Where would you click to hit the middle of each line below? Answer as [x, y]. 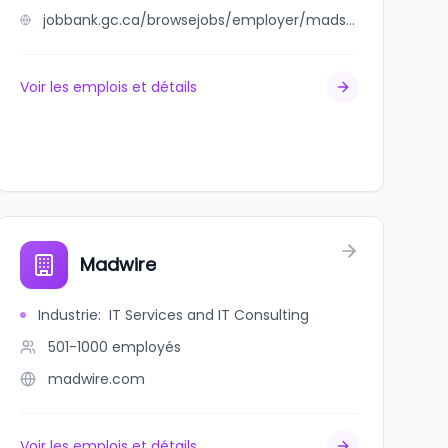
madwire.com [96, 379]
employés [146, 347]
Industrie [67, 315]
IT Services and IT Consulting [208, 315]
